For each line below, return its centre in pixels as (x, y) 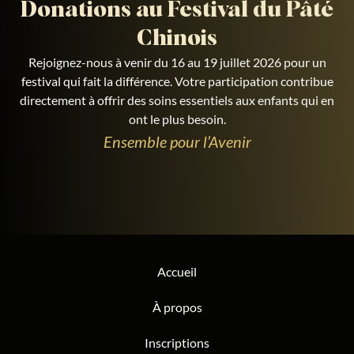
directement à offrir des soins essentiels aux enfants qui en (177, 100)
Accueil (177, 271)
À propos (177, 307)
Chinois (177, 39)
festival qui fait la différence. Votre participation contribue (177, 81)
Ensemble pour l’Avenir (177, 142)
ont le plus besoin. (177, 119)
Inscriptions (177, 343)
